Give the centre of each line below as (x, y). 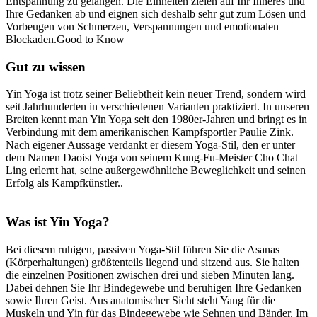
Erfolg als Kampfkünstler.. (64, 183)
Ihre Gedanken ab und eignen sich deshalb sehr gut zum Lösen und (156, 13)
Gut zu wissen (46, 67)
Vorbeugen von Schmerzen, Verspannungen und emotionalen (142, 26)
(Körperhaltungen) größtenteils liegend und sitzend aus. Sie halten (152, 262)
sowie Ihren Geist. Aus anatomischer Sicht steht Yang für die (140, 300)
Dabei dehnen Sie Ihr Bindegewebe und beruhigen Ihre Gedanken (154, 287)
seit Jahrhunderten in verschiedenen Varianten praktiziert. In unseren (157, 107)
